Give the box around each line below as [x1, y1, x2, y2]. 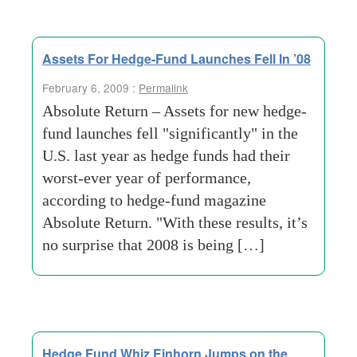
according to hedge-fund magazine [42, 191, 266, 209]
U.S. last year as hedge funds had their [42, 147, 290, 164]
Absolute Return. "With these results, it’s [42, 214, 308, 231]
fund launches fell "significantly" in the [42, 124, 298, 142]
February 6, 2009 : [42, 80, 139, 96]
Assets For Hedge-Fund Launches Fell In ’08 [42, 49, 311, 68]
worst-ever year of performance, [42, 169, 251, 186]
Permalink [139, 80, 188, 96]
